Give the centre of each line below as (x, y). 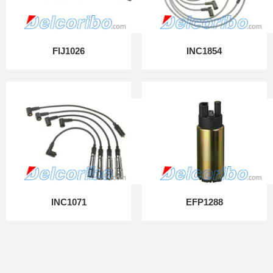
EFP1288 (204, 202)
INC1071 (69, 202)
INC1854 (204, 51)
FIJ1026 (69, 51)
